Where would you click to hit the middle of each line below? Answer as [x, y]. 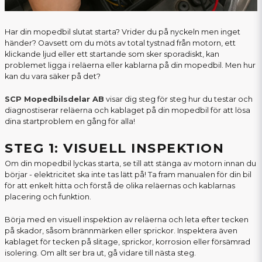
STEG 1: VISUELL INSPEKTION [114, 149]
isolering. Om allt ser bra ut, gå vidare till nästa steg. [100, 253]
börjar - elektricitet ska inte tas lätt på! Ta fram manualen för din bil [128, 175]
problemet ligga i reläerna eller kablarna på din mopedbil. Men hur [130, 65]
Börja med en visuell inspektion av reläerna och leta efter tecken [127, 220]
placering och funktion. [48, 197]
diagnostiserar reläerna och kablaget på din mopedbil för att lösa [127, 111]
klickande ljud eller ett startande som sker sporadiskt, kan [112, 54]
